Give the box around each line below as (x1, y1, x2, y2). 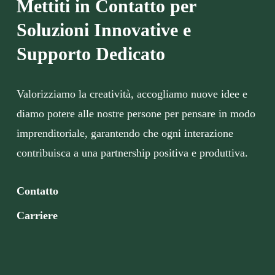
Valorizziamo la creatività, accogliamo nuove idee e (16, 88, 247, 101)
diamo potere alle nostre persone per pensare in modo (16, 107, 255, 120)
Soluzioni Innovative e (16, 20, 191, 41)
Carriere (16, 209, 58, 222)
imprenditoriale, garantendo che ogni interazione (16, 127, 233, 140)
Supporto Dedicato (16, 44, 165, 64)
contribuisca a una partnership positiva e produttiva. (16, 147, 248, 160)
